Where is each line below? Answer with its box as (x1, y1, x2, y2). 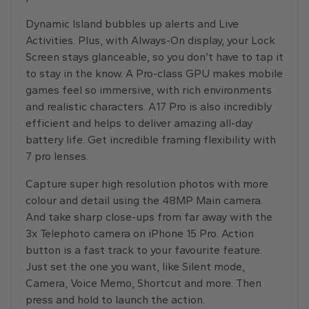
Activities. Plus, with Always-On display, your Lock (26, 34, 275, 47)
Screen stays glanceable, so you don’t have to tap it (26, 50, 283, 63)
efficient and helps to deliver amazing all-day (26, 117, 252, 130)
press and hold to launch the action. (26, 293, 205, 306)
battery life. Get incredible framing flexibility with (26, 133, 276, 146)
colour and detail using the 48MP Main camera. (26, 194, 263, 207)
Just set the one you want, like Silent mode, (26, 260, 245, 273)
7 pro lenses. (26, 150, 88, 163)
